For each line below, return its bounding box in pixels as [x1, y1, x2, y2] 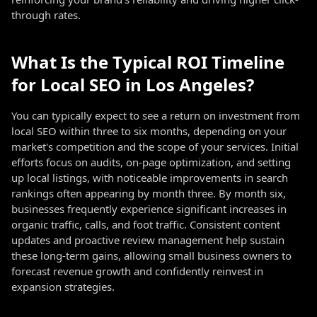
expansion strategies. [11, 279, 115, 294]
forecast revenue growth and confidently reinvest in [11, 264, 263, 278]
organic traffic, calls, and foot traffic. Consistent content [11, 217, 280, 231]
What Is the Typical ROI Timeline [11, 50, 284, 74]
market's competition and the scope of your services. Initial [11, 139, 299, 154]
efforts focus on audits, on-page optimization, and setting [11, 155, 291, 169]
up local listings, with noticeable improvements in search [11, 171, 288, 185]
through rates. [11, 8, 81, 22]
